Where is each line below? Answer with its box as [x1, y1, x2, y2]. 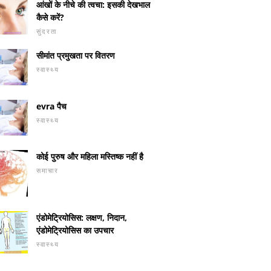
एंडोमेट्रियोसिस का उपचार [36, 224, 114, 236]
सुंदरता [36, 27, 57, 36]
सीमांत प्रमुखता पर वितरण [36, 49, 115, 61]
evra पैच [36, 100, 67, 112]
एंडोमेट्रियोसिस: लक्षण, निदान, [36, 211, 127, 223]
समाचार [36, 166, 59, 175]
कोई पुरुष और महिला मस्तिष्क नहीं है [36, 151, 143, 163]
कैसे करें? [36, 11, 64, 23]
